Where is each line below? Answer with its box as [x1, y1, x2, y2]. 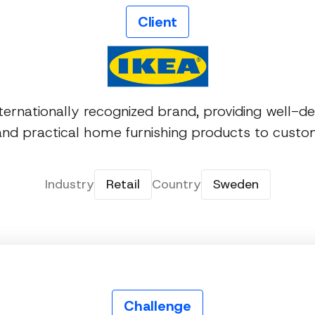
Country [151, 176, 201, 193]
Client [137, 13, 178, 31]
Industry [44, 176, 94, 193]
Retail [105, 176, 140, 193]
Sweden [212, 176, 259, 193]
